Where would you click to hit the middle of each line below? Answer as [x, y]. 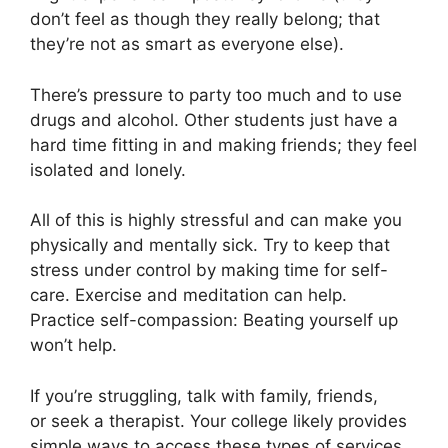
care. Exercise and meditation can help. [188, 295]
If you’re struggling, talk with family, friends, [204, 395]
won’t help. [73, 345]
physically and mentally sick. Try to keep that [210, 245]
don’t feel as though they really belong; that [205, 19]
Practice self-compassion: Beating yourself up [214, 320]
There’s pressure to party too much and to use [216, 94]
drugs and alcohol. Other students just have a [214, 119]
